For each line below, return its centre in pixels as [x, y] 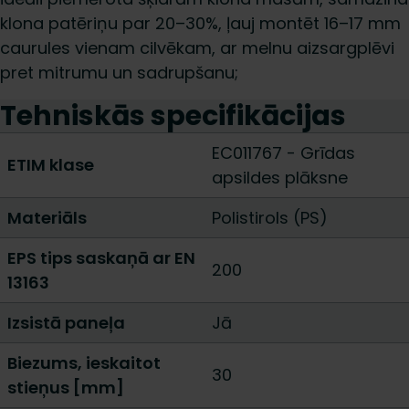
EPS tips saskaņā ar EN [101, 258]
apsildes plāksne [280, 178]
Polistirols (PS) [270, 218]
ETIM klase [51, 165]
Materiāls [47, 218]
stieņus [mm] [66, 388]
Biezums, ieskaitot [84, 363]
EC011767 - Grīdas [283, 153]
